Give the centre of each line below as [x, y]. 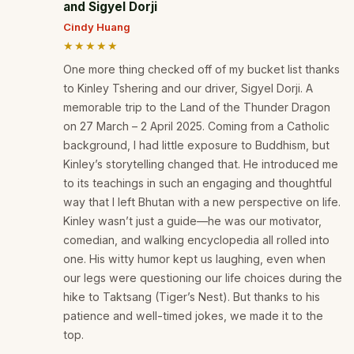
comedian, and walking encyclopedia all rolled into [196, 240]
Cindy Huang [97, 27]
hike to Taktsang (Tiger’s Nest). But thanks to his [192, 297]
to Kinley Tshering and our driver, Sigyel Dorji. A [188, 88]
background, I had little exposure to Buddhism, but [196, 145]
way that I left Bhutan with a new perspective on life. [202, 202]
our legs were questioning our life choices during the [203, 278]
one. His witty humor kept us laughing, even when [194, 259]
